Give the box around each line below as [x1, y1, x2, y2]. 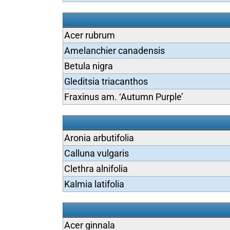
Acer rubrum [64, 30, 115, 41]
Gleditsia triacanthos [64, 76, 148, 87]
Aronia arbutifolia [64, 132, 134, 143]
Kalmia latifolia [64, 179, 124, 189]
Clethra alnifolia [64, 163, 128, 174]
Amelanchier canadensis [64, 45, 165, 56]
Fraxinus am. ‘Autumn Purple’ [64, 91, 183, 102]
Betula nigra [64, 61, 113, 71]
